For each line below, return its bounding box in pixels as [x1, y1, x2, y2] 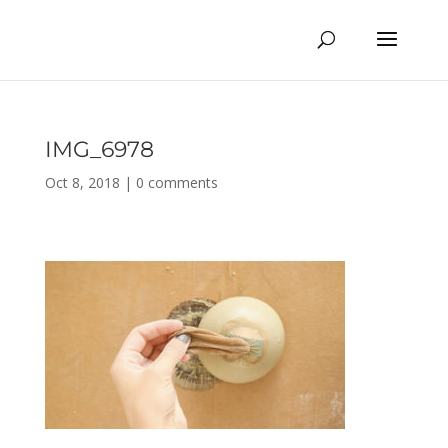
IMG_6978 [44, 136, 154, 163]
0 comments [135, 173, 218, 192]
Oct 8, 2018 [44, 173, 120, 192]
